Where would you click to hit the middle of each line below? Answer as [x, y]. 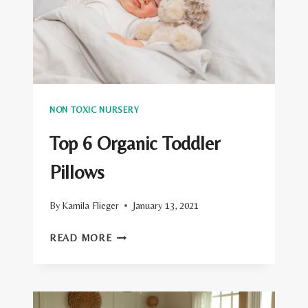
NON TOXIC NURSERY [95, 110]
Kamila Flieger [91, 206]
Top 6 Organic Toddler [135, 143]
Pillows [77, 172]
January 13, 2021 [166, 206]
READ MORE [81, 238]
